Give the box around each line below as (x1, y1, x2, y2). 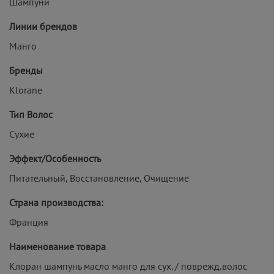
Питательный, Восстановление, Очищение (9, 171, 189, 184)
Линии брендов (9, 20, 77, 32)
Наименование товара (9, 240, 106, 253)
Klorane (9, 83, 42, 96)
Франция (9, 215, 48, 228)
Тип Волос (9, 108, 53, 120)
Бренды (9, 64, 43, 76)
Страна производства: (9, 196, 103, 209)
